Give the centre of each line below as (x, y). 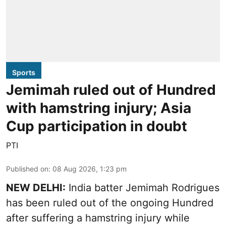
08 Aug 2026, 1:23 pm (90, 168)
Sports (24, 72)
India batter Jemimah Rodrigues (143, 187)
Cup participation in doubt (97, 126)
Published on (27, 168)
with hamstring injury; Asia (99, 108)
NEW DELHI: (36, 187)
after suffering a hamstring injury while (98, 218)
